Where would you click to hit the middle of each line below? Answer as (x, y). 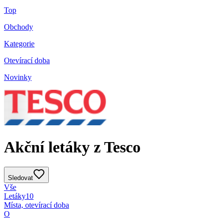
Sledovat (20, 178)
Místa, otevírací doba (37, 205)
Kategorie (19, 44)
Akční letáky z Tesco (72, 147)
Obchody (18, 27)
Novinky (18, 77)
